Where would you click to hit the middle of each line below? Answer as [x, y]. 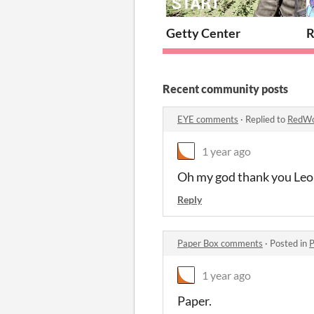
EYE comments [208, 119]
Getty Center [203, 33]
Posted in [289, 243]
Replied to [266, 119]
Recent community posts [225, 88]
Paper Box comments [220, 243]
